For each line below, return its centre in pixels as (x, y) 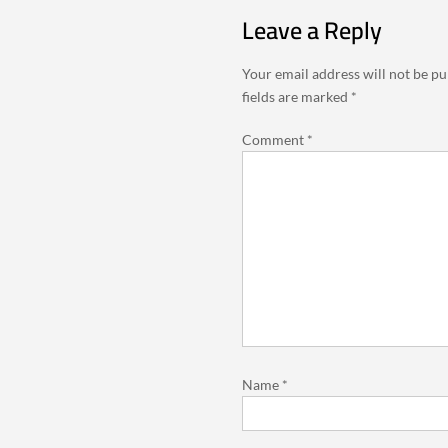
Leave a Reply (311, 30)
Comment (274, 139)
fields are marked (296, 96)
